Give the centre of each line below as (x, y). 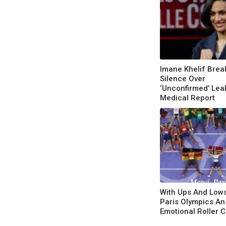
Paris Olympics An (192, 202)
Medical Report (187, 98)
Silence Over (183, 78)
